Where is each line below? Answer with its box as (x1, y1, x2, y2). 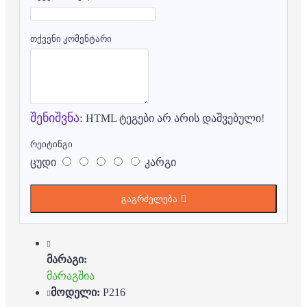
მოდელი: (51, 286, 100, 298)
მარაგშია (47, 269, 95, 282)
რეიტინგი (30, 138, 73, 149)
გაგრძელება (121, 193, 177, 204)
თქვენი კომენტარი (30, 33, 112, 44)
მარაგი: (47, 253, 87, 265)
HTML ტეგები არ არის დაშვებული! (83, 112, 265, 124)
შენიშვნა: (30, 110, 83, 125)
